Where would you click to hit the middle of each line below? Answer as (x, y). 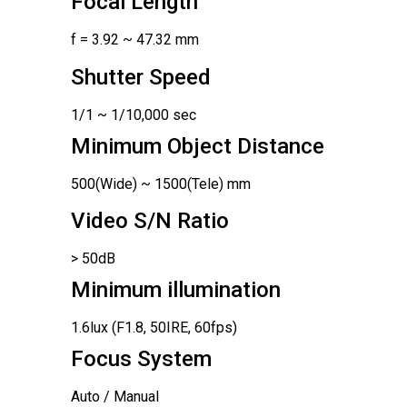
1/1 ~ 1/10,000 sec (133, 114)
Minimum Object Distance (197, 146)
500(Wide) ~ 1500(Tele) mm (160, 184)
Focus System (141, 359)
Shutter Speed (140, 77)
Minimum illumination (175, 290)
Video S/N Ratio (149, 221)
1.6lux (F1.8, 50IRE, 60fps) (154, 328)
